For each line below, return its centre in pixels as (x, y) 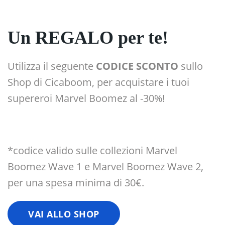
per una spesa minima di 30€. (76, 183)
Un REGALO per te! (88, 38)
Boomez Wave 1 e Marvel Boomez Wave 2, (105, 167)
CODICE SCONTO (137, 66)
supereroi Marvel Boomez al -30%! (86, 98)
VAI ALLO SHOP (64, 214)
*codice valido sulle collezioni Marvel (92, 151)
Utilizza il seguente (52, 66)
